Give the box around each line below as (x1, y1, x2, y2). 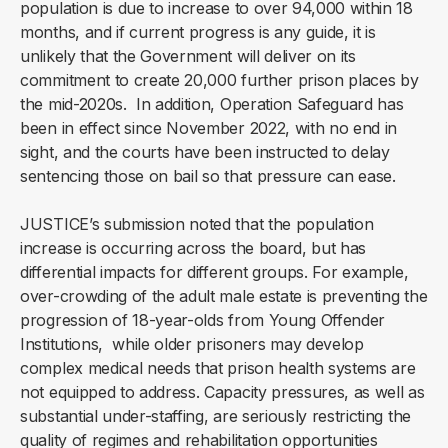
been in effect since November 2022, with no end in (20, 118, 398, 139)
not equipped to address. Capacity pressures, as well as (20, 382, 425, 403)
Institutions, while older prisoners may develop (20, 334, 364, 355)
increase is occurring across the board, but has (20, 238, 367, 259)
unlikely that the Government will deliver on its (20, 46, 356, 67)
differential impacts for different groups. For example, (20, 262, 409, 283)
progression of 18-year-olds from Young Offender (20, 310, 386, 331)
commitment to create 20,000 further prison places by (20, 70, 419, 91)
